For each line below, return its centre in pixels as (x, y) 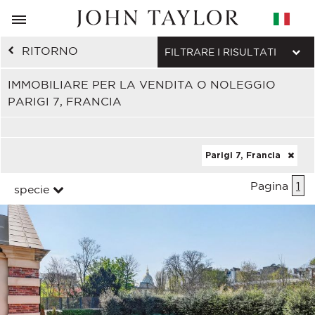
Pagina (271, 186)
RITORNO (50, 51)
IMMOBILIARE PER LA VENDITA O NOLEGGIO (142, 84)
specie (32, 189)
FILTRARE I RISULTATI (220, 52)
